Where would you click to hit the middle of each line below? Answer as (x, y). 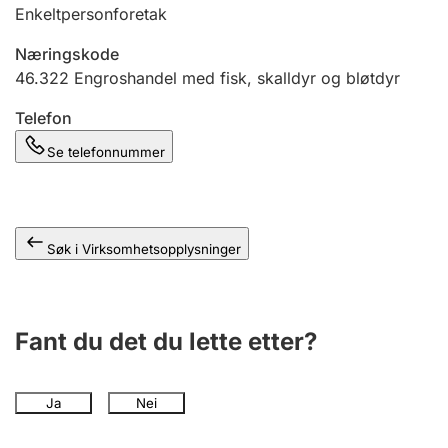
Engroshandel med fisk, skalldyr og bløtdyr (237, 78)
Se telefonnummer (106, 152)
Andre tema (81, 12)
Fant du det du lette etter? (166, 341)
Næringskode (67, 54)
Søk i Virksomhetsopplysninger (144, 249)
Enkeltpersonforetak (91, 14)
